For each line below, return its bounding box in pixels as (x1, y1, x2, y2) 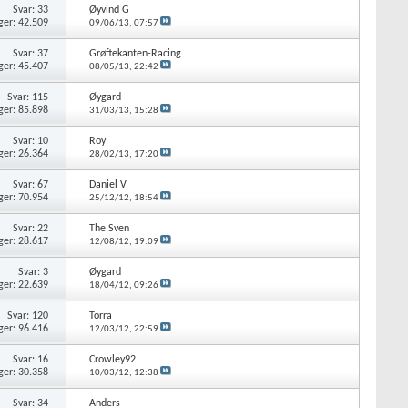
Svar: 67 (13, 178, 49, 190)
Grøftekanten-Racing (88, 47, 181, 59)
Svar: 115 (7, 91, 49, 103)
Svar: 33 (13, 4, 49, 15)
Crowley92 (88, 353, 136, 365)
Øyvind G (88, 4, 129, 15)
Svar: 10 (13, 135, 49, 147)
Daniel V (88, 178, 127, 190)
